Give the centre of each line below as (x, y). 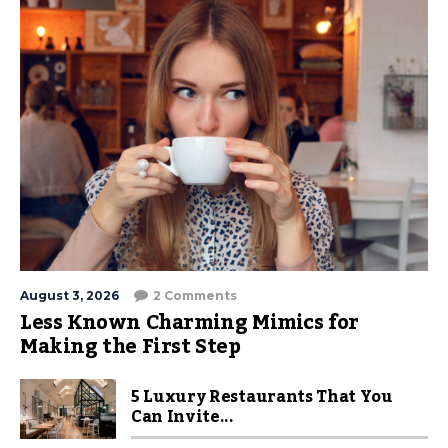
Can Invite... (182, 417)
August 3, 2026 (69, 296)
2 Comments (195, 296)
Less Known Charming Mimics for (190, 323)
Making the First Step (130, 347)
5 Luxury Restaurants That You (262, 397)
